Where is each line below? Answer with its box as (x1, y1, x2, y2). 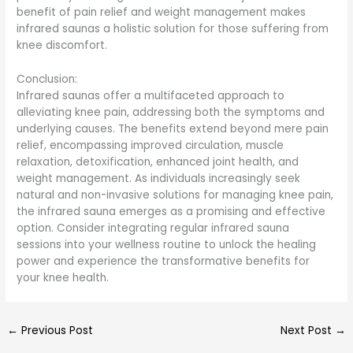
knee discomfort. (17, 38, 108, 54)
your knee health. (17, 269, 110, 285)
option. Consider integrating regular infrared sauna (17, 220, 290, 236)
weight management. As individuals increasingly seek (17, 170, 301, 186)
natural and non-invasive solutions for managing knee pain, (17, 187, 334, 203)
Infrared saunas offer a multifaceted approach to (17, 87, 285, 103)
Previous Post (18, 322, 94, 338)
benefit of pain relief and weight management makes (17, 5, 307, 20)
